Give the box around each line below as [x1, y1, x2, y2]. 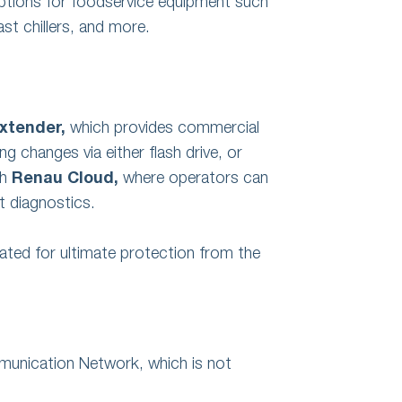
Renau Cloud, [12, 170, 118, 188]
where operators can [118, 170, 268, 188]
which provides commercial [66, 120, 259, 137]
